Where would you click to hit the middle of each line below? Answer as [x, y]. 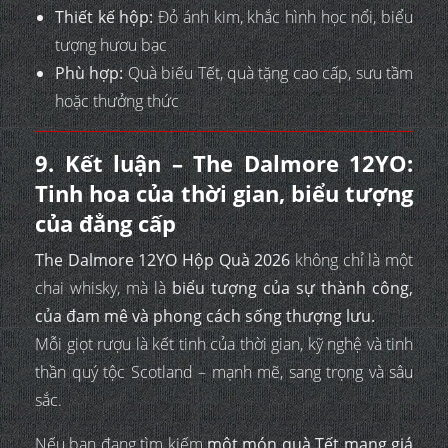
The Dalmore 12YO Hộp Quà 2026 [163, 259]
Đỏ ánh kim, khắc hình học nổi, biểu [283, 16]
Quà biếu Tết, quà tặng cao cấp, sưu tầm [268, 72]
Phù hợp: [89, 72]
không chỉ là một [352, 259]
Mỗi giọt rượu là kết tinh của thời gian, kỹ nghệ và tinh [224, 343]
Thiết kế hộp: [104, 16]
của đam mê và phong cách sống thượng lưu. [205, 315]
